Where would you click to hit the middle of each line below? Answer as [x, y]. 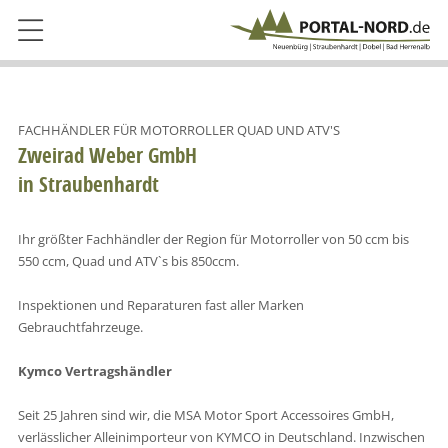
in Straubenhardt [88, 184]
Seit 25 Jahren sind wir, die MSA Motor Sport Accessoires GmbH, [205, 414]
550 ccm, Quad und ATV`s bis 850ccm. [128, 260]
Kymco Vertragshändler [94, 370]
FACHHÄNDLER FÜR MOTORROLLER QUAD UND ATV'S [178, 130]
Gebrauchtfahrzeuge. [80, 326]
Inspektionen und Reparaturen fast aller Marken [160, 304]
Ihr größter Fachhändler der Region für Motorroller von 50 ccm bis [213, 238]
